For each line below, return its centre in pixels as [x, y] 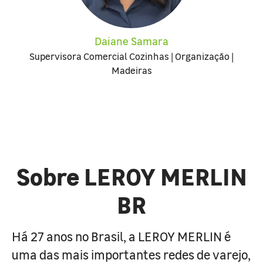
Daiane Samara [131, 41]
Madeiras [131, 70]
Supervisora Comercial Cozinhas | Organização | [131, 56]
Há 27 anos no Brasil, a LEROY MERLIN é [121, 236]
